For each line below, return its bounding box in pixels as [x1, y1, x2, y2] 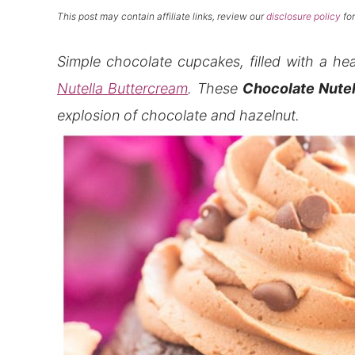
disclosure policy [266, 10, 341, 22]
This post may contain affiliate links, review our [57, 10, 266, 22]
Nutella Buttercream [57, 80, 189, 97]
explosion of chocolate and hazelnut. [57, 107, 303, 124]
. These [188, 80, 242, 97]
